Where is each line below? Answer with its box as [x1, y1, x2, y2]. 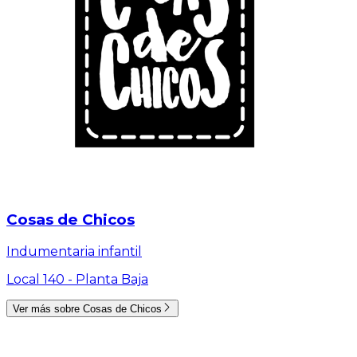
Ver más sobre [13, 303, 83, 316]
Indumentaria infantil [6, 243, 142, 259]
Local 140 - [6, 271, 76, 287]
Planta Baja [76, 271, 148, 287]
